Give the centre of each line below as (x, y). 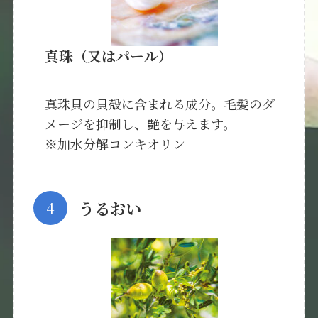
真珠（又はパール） (108, 56)
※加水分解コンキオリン (115, 143)
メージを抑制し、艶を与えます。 (140, 123)
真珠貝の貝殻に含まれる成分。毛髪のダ (159, 103)
